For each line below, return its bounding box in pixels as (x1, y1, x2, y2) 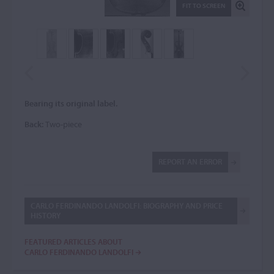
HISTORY (31, 210, 61, 220)
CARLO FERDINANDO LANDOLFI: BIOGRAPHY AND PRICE (31, 201, 223, 210)
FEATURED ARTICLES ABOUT (24, 237, 122, 246)
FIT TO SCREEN (182, 1, 225, 10)
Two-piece (43, 119, 82, 130)
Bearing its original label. (24, 98, 117, 109)
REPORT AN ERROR (158, 157, 222, 166)
